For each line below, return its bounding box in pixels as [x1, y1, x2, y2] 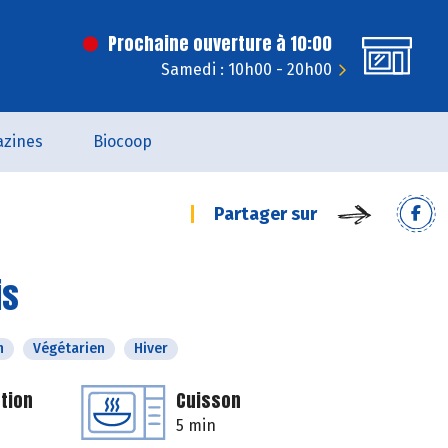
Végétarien [33, 340, 105, 357]
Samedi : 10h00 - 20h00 [161, 60, 332, 79]
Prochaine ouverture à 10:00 [108, 30, 332, 57]
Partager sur [214, 203, 317, 225]
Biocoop [93, 132, 152, 151]
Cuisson [176, 387, 241, 414]
